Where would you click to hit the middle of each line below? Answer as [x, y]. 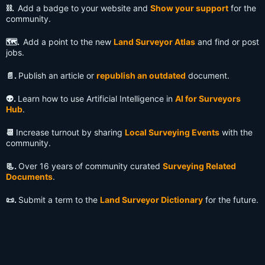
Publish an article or [57, 76]
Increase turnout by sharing [70, 132]
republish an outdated [141, 76]
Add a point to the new [68, 42]
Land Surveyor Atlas [154, 42]
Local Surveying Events [172, 132]
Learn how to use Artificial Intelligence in [96, 99]
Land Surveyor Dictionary [151, 200]
